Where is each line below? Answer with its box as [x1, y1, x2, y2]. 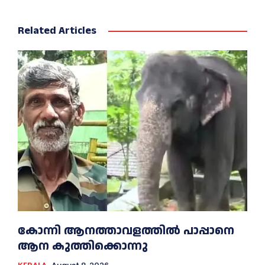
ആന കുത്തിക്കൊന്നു [18, 237, 148, 254]
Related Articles [18, 23, 96, 38]
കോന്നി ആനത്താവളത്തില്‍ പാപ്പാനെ [18, 222, 234, 239]
